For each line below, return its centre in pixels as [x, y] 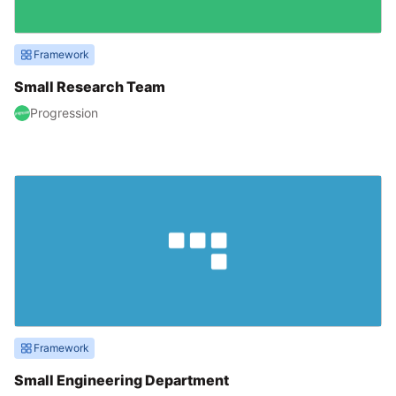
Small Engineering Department [122, 380]
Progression [64, 113]
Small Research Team [90, 87]
